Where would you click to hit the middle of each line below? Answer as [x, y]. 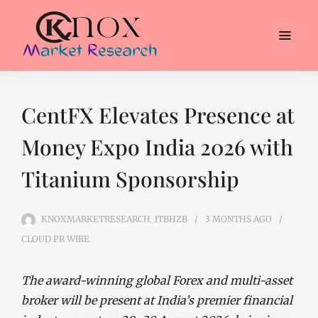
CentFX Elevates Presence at [158, 115]
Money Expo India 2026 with [157, 147]
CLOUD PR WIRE [55, 239]
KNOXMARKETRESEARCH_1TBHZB [114, 219]
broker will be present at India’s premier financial [157, 300]
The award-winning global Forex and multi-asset [157, 280]
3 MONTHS [228, 219]
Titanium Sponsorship [130, 179]
